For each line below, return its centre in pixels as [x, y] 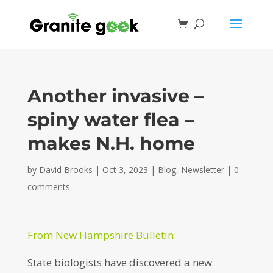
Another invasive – [115, 96]
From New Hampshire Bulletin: [101, 235]
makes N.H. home [111, 144]
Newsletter [202, 170]
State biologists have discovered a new [119, 262]
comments [48, 187]
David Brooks [66, 170]
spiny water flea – [110, 120]
